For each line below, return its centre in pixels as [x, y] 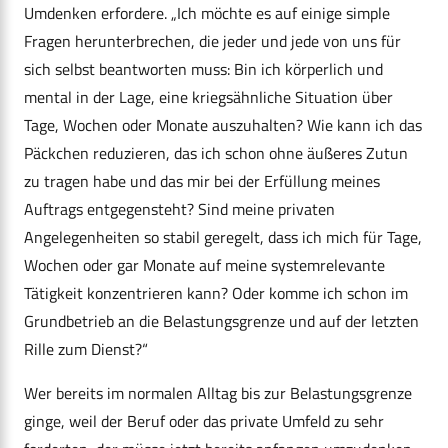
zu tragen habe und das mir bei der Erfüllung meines [202, 181]
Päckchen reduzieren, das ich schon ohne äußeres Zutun [216, 153]
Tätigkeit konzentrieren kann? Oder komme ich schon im [216, 293]
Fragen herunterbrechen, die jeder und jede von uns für [212, 41]
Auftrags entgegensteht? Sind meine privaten [179, 209]
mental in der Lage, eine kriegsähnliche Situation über [208, 97]
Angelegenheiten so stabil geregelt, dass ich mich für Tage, [223, 237]
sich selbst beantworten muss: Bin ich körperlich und [203, 69]
